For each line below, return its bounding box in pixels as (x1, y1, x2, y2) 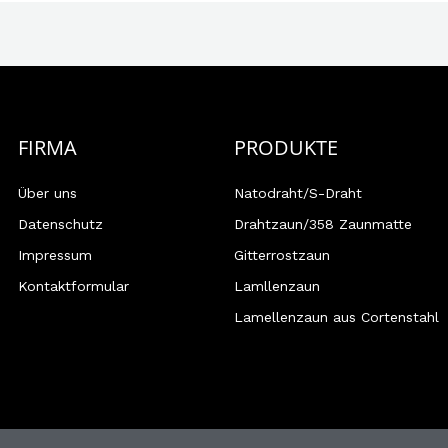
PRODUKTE (233, 133, 338, 161)
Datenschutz (18, 215, 103, 232)
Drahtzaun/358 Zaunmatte (233, 215, 412, 232)
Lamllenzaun (233, 277, 320, 294)
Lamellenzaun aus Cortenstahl (233, 308, 439, 325)
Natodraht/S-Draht (233, 184, 362, 201)
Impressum (18, 246, 92, 263)
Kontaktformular (18, 277, 129, 294)
